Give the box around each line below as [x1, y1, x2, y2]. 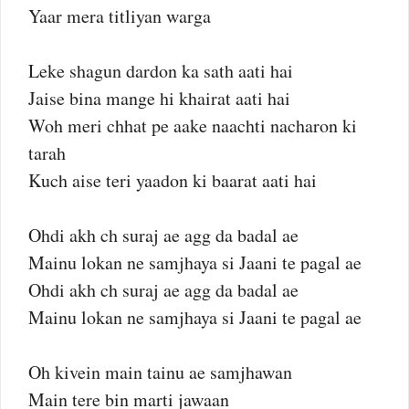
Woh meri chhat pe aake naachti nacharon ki [28, 113, 357, 138]
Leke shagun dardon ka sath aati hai [28, 58, 293, 83]
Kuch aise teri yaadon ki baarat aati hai [28, 168, 317, 193]
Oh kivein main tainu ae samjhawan [28, 360, 292, 384]
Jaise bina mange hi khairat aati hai [28, 86, 290, 110]
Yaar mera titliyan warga [28, 4, 211, 28]
